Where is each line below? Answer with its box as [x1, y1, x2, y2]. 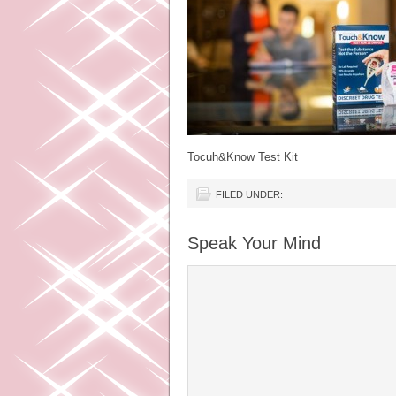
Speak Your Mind [187, 233, 321, 253]
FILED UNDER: [216, 189, 283, 200]
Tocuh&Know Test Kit [187, 150, 298, 164]
